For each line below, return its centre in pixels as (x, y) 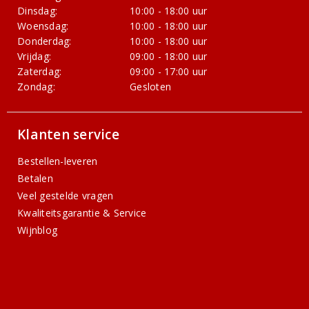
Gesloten (151, 87)
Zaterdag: (40, 72)
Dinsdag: (38, 11)
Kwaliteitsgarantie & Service (82, 213)
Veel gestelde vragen (66, 196)
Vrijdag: (34, 57)
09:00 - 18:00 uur (169, 57)
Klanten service (68, 135)
